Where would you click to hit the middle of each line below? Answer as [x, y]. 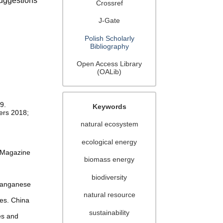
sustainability [110, 213]
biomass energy [110, 160]
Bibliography [109, 46]
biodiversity [110, 177]
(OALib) [110, 72]
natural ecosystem [109, 124]
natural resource [109, 195]
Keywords [109, 106]
